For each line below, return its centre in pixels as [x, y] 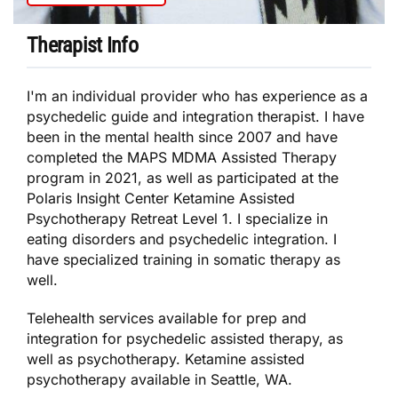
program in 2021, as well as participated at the [183, 177]
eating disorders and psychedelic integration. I [182, 239]
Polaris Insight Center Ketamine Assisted [161, 198]
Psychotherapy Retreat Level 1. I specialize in [177, 218]
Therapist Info [82, 45]
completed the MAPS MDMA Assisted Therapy [182, 157]
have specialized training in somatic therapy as [183, 259]
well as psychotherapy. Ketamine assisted [166, 358]
